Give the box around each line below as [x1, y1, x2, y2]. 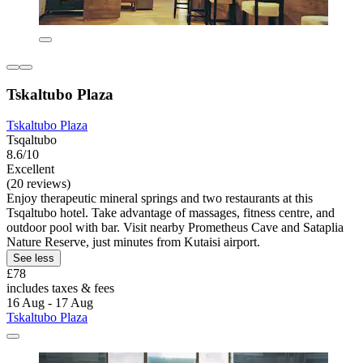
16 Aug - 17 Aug [6, 296, 93, 310]
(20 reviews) [6, 177, 70, 191]
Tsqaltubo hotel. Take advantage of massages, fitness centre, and [6, 206, 335, 220]
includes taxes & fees [6, 281, 114, 296]
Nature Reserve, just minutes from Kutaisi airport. [6, 235, 260, 250]
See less [13, 252, 54, 265]
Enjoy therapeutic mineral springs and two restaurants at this [6, 191, 313, 206]
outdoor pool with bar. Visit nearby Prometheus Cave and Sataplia [6, 220, 344, 235]
